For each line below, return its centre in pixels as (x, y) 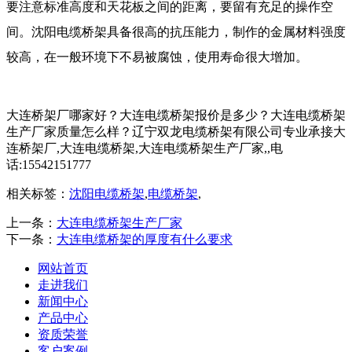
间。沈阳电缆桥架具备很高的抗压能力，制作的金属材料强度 (176, 32)
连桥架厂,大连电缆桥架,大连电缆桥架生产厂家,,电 (145, 148)
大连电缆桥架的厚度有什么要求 (145, 240)
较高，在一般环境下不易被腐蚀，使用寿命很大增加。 (157, 57)
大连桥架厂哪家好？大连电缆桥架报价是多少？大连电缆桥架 (176, 115)
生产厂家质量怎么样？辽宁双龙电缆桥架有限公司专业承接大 (176, 132)
